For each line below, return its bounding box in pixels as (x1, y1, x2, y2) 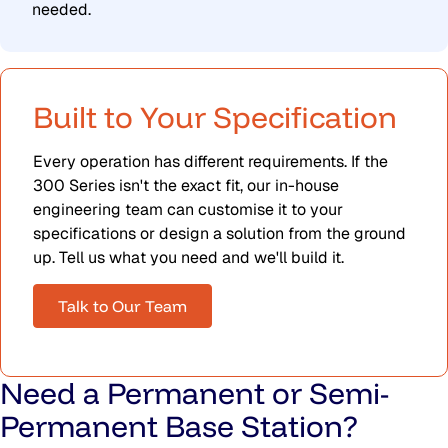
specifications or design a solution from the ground (33, 222, 406, 244)
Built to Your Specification (33, 97, 397, 136)
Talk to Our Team (58, 296, 187, 317)
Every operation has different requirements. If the (33, 150, 388, 172)
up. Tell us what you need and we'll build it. (33, 246, 344, 268)
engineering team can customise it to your (33, 198, 343, 220)
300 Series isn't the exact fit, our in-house (33, 174, 339, 196)
